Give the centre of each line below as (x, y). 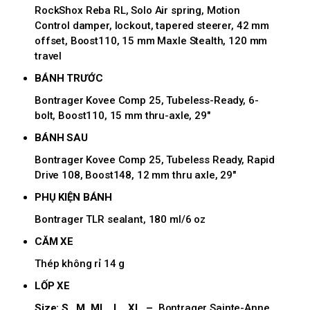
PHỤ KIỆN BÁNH (74, 198)
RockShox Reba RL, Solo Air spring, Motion (137, 11)
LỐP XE (53, 286)
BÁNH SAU (61, 138)
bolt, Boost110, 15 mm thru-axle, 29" (122, 116)
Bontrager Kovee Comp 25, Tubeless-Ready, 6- (147, 101)
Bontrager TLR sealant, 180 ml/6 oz (120, 220)
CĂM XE (54, 242)
